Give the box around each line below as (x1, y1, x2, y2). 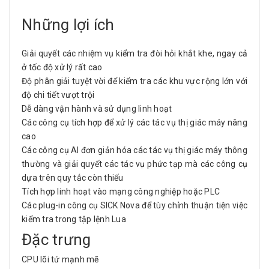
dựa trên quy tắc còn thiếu (22, 173, 124, 183)
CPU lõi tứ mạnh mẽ (22, 255, 99, 264)
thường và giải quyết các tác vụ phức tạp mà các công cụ (22, 159, 247, 169)
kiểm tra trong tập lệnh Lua (22, 214, 126, 224)
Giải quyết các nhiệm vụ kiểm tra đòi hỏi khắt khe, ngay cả (22, 49, 247, 58)
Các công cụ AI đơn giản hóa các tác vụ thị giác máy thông (22, 145, 247, 155)
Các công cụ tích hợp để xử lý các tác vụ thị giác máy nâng (22, 118, 247, 127)
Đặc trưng (22, 231, 91, 249)
